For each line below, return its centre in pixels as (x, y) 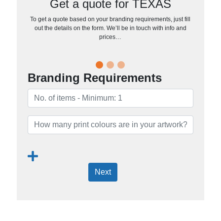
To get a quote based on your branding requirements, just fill (110, 19)
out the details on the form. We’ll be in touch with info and (110, 28)
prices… (110, 37)
